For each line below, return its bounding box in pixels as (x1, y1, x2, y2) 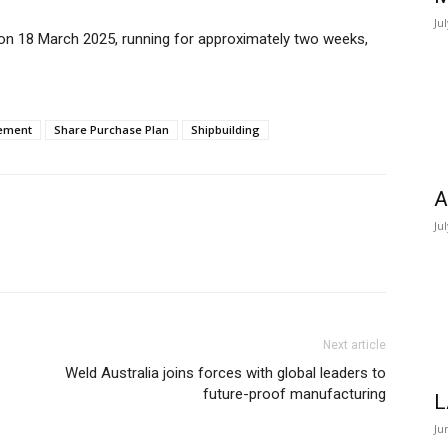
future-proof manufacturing (203, 385, 386, 404)
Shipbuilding (191, 122, 260, 138)
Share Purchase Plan (54, 122, 169, 138)
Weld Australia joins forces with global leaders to (65, 364, 386, 383)
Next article (323, 338, 386, 353)
